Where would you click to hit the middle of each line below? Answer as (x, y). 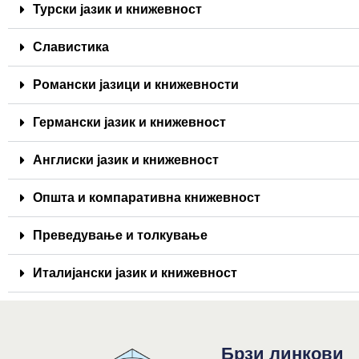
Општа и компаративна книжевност (147, 198)
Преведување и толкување (120, 236)
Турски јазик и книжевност (117, 10)
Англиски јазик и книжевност (126, 160)
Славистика (71, 47)
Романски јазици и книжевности (136, 85)
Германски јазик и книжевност (129, 123)
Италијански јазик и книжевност (135, 273)
